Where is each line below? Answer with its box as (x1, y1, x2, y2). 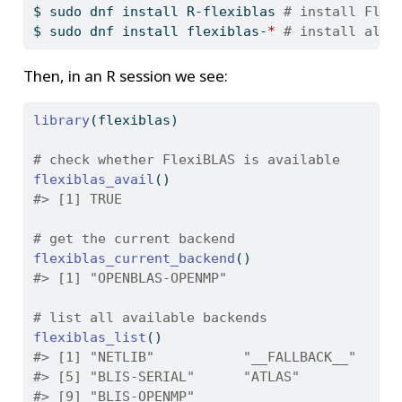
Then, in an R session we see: (22, 66, 228, 87)
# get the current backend (32, 231, 235, 248)
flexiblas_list (32, 329, 146, 346)
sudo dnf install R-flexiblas (40, 4, 284, 21)
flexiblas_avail (32, 171, 154, 188)
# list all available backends (32, 310, 267, 327)
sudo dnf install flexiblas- (40, 23, 267, 40)
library (32, 112, 90, 129)
